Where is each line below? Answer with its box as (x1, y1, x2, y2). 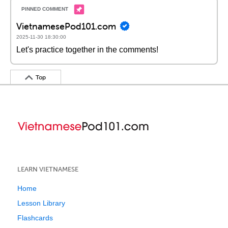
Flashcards (17, 214, 53, 222)
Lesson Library (17, 199, 65, 207)
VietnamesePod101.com (16, 20, 116, 32)
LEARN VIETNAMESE (17, 165, 78, 173)
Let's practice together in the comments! (16, 45, 158, 54)
